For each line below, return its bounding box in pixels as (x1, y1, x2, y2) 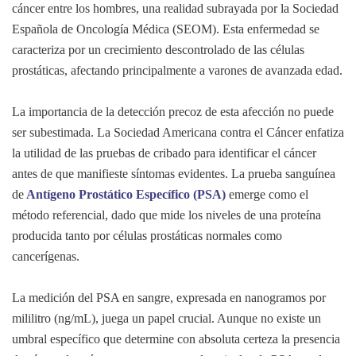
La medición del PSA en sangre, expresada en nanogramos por (12, 291, 326, 305)
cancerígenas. (12, 250, 79, 264)
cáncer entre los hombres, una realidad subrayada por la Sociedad (12, 2, 339, 16)
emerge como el (226, 188, 308, 202)
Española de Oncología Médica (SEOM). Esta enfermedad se (12, 22, 319, 37)
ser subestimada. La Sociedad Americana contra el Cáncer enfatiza (12, 126, 344, 140)
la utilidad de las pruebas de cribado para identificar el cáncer (12, 146, 316, 161)
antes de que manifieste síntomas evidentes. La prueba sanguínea (12, 167, 335, 181)
